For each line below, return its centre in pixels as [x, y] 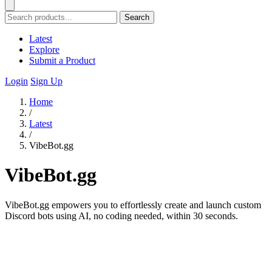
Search [137, 17]
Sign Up [46, 81]
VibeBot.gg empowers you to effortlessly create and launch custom [133, 205]
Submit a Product [62, 60]
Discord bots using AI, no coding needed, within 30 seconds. [121, 216]
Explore [44, 49]
